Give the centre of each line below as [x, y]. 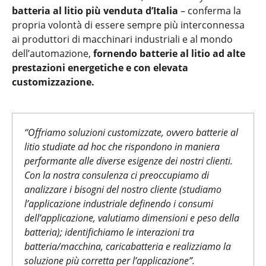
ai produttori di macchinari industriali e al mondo [122, 39]
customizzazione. [53, 82]
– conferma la [210, 10]
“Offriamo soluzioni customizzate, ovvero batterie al [131, 132]
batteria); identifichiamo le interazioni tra [109, 232]
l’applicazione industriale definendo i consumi [119, 203]
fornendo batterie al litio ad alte [169, 53]
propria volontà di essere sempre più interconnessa [128, 25]
